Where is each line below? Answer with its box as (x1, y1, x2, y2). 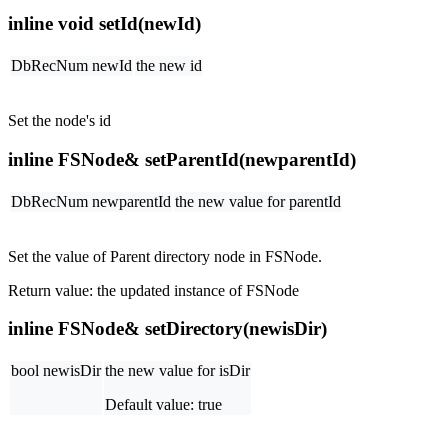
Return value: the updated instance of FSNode (8, 281, 299, 299)
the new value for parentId (175, 192, 341, 210)
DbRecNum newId (11, 57, 132, 75)
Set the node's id (8, 112, 111, 130)
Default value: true (105, 395, 222, 413)
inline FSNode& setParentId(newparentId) (8, 148, 356, 170)
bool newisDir (11, 361, 101, 379)
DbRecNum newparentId (11, 192, 171, 210)
